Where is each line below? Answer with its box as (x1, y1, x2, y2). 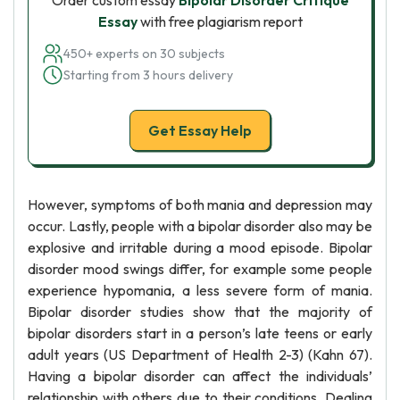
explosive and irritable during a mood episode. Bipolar (28, 238, 372, 256)
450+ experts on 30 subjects (63, 46, 225, 62)
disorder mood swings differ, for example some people (28, 260, 372, 278)
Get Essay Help (148, 121, 252, 139)
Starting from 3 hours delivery (63, 67, 233, 83)
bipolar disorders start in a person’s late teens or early (28, 324, 372, 342)
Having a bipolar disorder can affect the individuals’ (28, 367, 372, 385)
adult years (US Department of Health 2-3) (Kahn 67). (28, 346, 372, 363)
